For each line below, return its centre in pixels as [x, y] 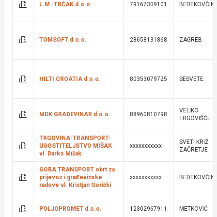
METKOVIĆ [194, 209]
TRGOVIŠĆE [195, 118]
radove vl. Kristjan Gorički [75, 185]
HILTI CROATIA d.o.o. [70, 79]
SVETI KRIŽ [194, 142]
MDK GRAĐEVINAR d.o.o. [75, 114]
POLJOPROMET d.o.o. [70, 209]
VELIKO [189, 110]
